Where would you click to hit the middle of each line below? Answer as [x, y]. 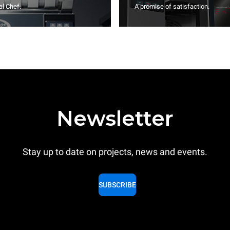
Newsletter [115, 118]
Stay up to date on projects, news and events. [115, 152]
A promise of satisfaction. [172, 6]
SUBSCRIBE [117, 185]
